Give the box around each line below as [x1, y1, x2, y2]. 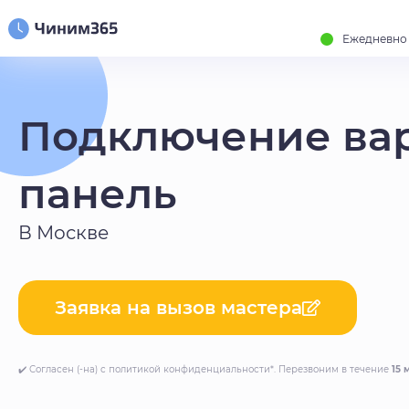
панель [18, 168, 177, 219]
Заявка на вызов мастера [55, 297, 302, 320]
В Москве [18, 222, 109, 245]
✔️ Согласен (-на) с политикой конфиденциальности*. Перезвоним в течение [18, 363, 392, 376]
